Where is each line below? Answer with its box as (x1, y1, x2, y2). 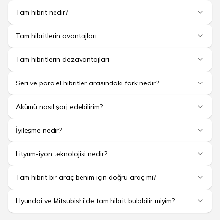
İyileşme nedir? (16, 125, 62, 135)
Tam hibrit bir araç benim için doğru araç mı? (16, 172, 156, 182)
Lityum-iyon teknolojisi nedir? (16, 149, 107, 158)
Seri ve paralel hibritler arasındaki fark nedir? (16, 78, 159, 87)
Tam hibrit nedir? (16, 7, 68, 17)
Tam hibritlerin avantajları (16, 31, 97, 40)
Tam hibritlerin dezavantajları (16, 55, 109, 64)
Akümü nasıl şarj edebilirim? (16, 102, 103, 111)
